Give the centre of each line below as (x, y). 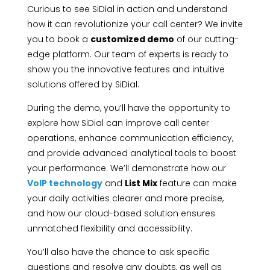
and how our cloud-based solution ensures (121, 214)
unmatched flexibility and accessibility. (109, 229)
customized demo (132, 39)
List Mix (141, 184)
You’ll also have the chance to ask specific (118, 252)
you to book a (58, 39)
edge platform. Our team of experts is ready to (127, 55)
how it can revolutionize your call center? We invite (135, 24)
